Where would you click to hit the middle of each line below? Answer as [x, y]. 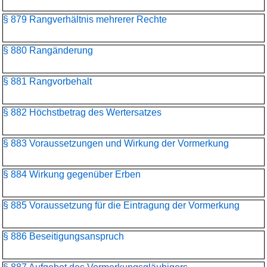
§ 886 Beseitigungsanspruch [63, 236]
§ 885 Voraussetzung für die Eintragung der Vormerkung [121, 205]
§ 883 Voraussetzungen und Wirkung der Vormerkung [116, 143]
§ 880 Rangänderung [48, 50]
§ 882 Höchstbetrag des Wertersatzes [82, 112]
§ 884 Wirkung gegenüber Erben [72, 174]
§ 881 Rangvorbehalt [47, 81]
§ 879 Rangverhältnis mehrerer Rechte [85, 19]
